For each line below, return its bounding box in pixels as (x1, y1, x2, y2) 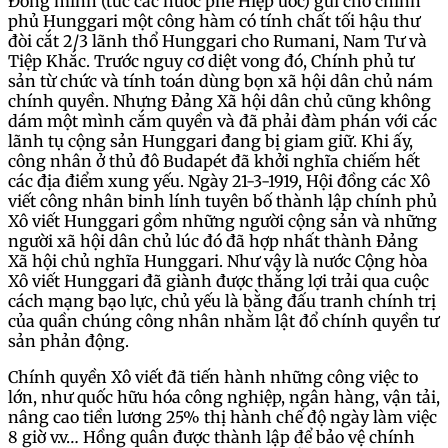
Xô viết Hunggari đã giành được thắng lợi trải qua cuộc (8, 270, 429, 291)
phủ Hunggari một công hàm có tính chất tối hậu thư (8, 10, 420, 31)
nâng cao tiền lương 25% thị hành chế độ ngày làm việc (8, 406, 437, 427)
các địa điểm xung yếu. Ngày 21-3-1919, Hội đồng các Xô (8, 170, 430, 191)
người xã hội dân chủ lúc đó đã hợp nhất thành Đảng (8, 230, 418, 251)
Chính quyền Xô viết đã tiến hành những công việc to (8, 366, 418, 387)
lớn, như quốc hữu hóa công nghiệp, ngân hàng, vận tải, (8, 386, 440, 407)
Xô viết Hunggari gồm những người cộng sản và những (8, 210, 437, 231)
